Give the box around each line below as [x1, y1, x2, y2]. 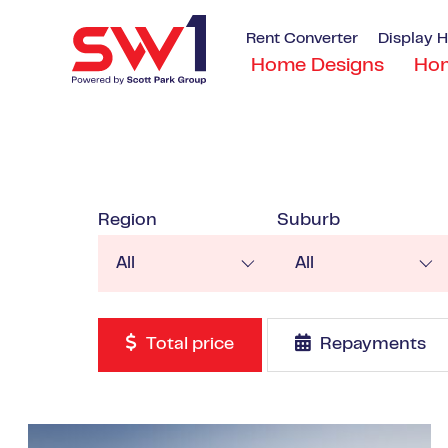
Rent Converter [246, 31, 358, 46]
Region [98, 212, 157, 229]
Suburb [276, 212, 340, 229]
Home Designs [251, 57, 384, 75]
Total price [142, 336, 234, 353]
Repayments [316, 336, 426, 353]
